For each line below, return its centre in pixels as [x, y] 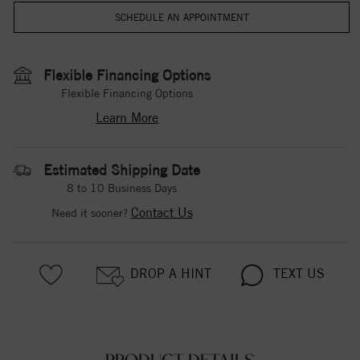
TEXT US [297, 274]
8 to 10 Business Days [122, 188]
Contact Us [162, 213]
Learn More [127, 118]
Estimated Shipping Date [122, 170]
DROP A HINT [171, 274]
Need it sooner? [91, 213]
